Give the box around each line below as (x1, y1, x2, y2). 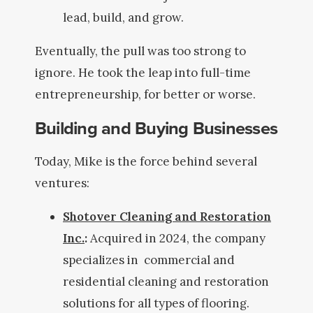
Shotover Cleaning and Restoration (63, 209, 271, 224)
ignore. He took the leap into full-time (35, 65, 251, 80)
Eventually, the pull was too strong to (35, 43, 246, 59)
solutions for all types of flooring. (63, 296, 249, 311)
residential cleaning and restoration (63, 274, 269, 289)
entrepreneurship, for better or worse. (35, 87, 256, 102)
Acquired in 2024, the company (87, 231, 265, 246)
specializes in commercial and (63, 252, 235, 268)
